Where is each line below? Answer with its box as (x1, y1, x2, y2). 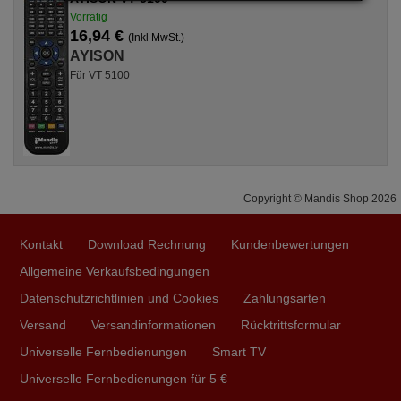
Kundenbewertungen (231, 237, 349, 252)
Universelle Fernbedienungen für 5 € (20, 371, 227, 386)
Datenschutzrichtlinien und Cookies (20, 291, 218, 305)
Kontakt (20, 237, 63, 252)
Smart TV (212, 345, 266, 359)
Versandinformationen (91, 318, 216, 332)
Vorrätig (70, 11, 107, 23)
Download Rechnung (88, 237, 206, 252)
